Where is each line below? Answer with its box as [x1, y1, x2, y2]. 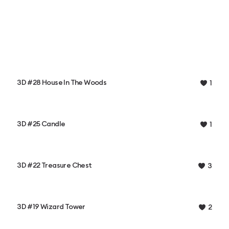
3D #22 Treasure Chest [17, 162, 92, 169]
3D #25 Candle [17, 121, 65, 128]
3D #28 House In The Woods [17, 79, 107, 86]
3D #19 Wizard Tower [17, 203, 85, 211]
